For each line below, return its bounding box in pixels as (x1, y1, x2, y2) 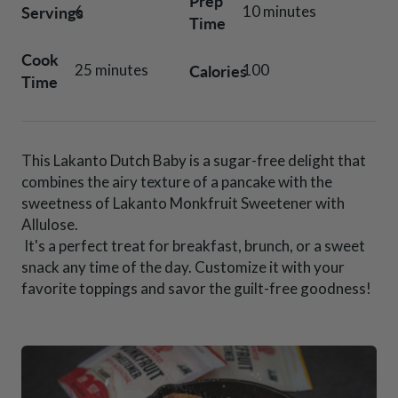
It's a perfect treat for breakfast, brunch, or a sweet (21, 236, 365, 256)
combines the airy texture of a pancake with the (21, 172, 332, 192)
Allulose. (21, 215, 78, 235)
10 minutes (242, 2, 316, 21)
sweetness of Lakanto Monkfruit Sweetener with (21, 194, 345, 213)
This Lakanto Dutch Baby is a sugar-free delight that (21, 151, 366, 171)
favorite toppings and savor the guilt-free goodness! (21, 279, 371, 298)
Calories (189, 59, 247, 82)
